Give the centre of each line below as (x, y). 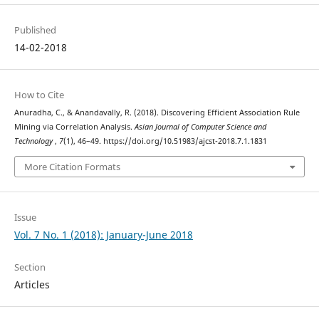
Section (30, 267)
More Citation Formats (72, 166)
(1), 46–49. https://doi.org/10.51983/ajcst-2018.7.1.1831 (165, 141)
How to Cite (39, 95)
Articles (32, 284)
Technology (34, 141)
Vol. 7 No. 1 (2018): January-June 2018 (103, 234)
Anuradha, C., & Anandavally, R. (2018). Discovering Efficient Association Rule (157, 113)
